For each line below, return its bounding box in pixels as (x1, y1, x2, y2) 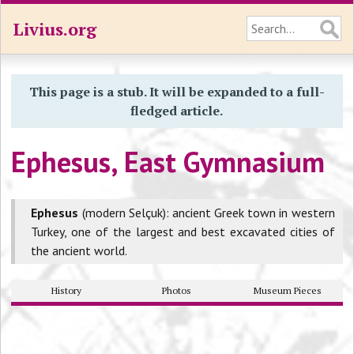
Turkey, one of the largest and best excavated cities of (31, 224, 335, 239)
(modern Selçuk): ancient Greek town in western (81, 205, 335, 220)
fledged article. (130, 102, 224, 119)
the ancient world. (31, 243, 128, 258)
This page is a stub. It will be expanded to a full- (28, 83, 325, 100)
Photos (162, 284, 192, 296)
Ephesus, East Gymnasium (11, 143, 326, 180)
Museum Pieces (253, 284, 322, 296)
